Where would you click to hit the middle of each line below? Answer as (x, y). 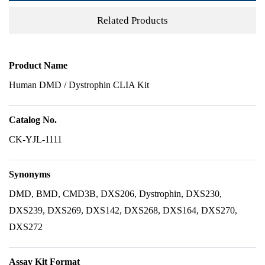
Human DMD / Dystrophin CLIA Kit (79, 85)
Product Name (38, 65)
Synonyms (30, 174)
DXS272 (26, 227)
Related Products (132, 20)
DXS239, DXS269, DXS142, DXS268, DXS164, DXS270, (123, 210)
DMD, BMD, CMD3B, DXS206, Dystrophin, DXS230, (115, 194)
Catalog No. (33, 120)
